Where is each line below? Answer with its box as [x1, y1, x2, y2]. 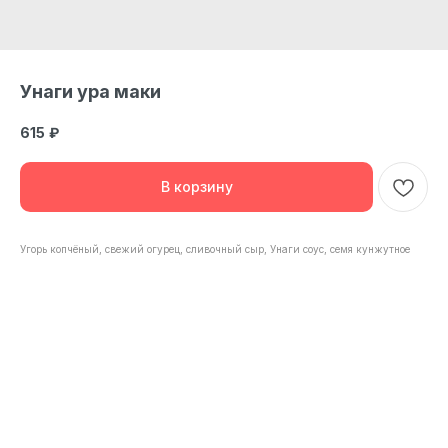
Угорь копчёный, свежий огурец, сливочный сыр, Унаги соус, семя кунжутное [20, 242, 410, 255]
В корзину [160, 177, 233, 195]
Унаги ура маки [20, 81, 161, 102]
